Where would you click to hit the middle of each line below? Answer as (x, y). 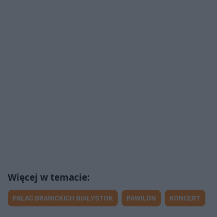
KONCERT (185, 198)
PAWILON (141, 198)
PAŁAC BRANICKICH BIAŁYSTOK (63, 198)
